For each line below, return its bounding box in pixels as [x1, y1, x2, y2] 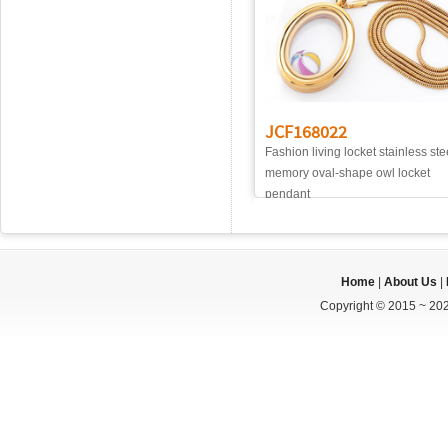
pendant [265, 187, 310, 201]
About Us [384, 275, 437, 289]
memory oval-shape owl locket [265, 166, 430, 180]
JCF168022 [265, 120, 347, 143]
